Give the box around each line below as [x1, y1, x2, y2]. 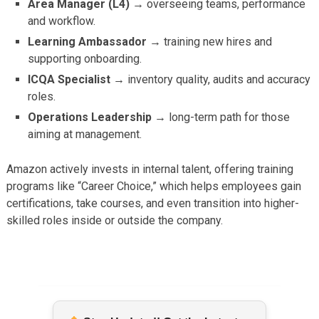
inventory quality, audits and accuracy [125, 72, 311, 86]
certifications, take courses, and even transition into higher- [6, 197, 299, 211]
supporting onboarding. [28, 51, 142, 66]
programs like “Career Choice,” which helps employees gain [6, 179, 301, 194]
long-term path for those [166, 110, 291, 124]
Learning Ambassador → [28, 34, 162, 48]
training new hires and [161, 34, 273, 48]
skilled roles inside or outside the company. [6, 214, 223, 228]
